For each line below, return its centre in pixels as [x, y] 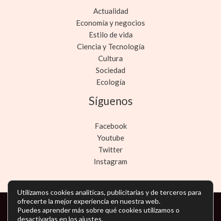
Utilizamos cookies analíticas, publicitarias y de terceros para [109, 192]
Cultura [110, 58]
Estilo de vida [110, 34]
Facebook [110, 126]
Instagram [110, 161]
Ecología [110, 82]
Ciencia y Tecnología [110, 46]
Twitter [110, 149]
